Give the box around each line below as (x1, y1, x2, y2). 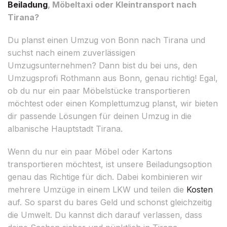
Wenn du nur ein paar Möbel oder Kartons (8, 146, 172, 157)
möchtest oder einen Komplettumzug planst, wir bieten (8, 98, 218, 108)
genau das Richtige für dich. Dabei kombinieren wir (8, 171, 203, 182)
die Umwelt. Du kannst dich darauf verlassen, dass (8, 209, 202, 220)
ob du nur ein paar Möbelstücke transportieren (8, 85, 190, 96)
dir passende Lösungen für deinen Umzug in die (8, 110, 192, 121)
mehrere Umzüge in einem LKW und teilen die (8, 184, 186, 195)
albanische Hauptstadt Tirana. (8, 123, 123, 134)
